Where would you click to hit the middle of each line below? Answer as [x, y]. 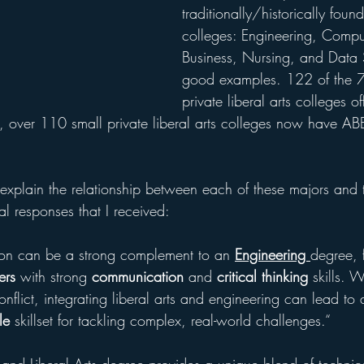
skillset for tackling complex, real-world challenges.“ [170, 320]
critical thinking [262, 276]
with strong [54, 276]
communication [138, 276]
